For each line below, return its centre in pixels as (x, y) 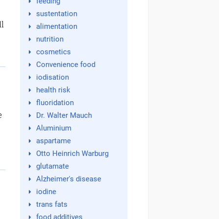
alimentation (56, 26)
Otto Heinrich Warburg (72, 153)
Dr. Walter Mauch (64, 115)
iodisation (52, 77)
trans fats (52, 204)
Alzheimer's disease (68, 179)
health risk (53, 90)
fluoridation (55, 103)
